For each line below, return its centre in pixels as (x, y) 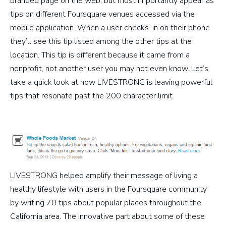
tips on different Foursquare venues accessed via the (102, 14)
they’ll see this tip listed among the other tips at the (101, 41)
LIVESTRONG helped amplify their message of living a (104, 176)
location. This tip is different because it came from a (100, 55)
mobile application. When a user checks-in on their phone (110, 27)
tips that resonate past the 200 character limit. (92, 96)
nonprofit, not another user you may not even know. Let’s (109, 68)
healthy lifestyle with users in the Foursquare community (108, 189)
